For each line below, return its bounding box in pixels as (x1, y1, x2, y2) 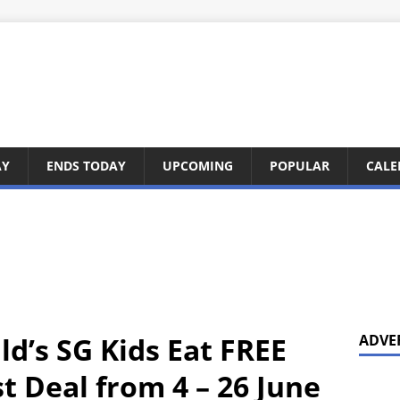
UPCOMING (162, 157, 233, 174)
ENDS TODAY (46, 157, 126, 174)
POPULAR (270, 157, 329, 174)
